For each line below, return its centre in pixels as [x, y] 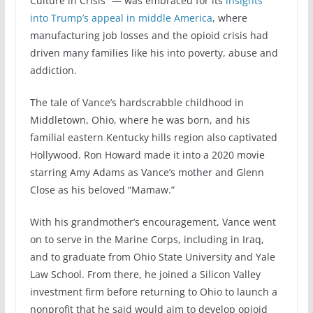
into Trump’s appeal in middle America [121, 17]
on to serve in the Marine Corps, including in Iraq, [147, 239]
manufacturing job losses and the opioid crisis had [149, 35]
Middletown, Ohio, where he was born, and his [140, 119]
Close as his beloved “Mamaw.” [102, 189]
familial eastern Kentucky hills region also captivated [153, 137]
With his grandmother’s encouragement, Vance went [153, 221]
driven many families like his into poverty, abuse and [154, 52]
